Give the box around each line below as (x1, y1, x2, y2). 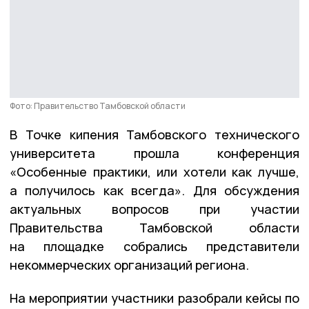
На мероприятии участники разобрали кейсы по (10, 289, 299, 306)
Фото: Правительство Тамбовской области (10, 99, 186, 112)
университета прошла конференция (10, 144, 299, 161)
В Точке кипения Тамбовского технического (10, 126, 299, 143)
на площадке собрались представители (10, 237, 299, 255)
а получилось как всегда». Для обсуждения (10, 181, 299, 199)
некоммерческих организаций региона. (10, 256, 249, 273)
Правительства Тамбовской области (10, 219, 299, 236)
